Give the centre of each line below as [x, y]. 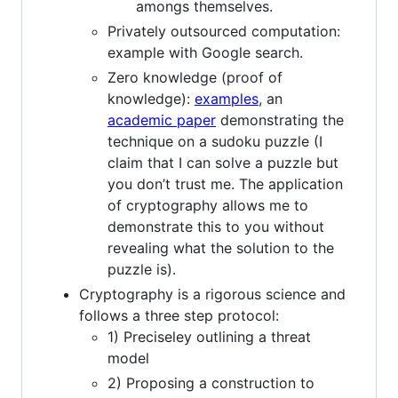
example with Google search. [205, 52]
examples [227, 98]
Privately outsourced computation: [224, 31]
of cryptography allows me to [208, 205]
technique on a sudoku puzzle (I [215, 141]
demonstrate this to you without [216, 226]
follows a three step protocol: [179, 315]
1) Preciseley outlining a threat [209, 336]
